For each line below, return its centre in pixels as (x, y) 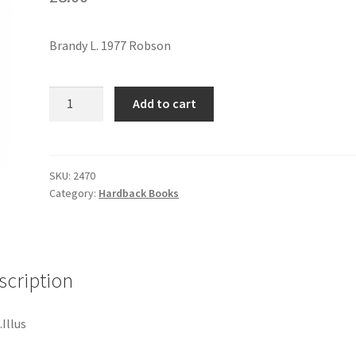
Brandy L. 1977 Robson (110, 45)
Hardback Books (139, 193)
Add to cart (164, 104)
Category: (74, 193)
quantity (72, 135)
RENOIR (71, 115)
